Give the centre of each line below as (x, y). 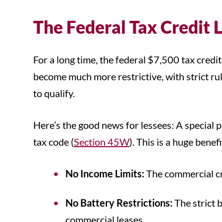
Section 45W (102, 142)
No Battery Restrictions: (119, 203)
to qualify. (55, 93)
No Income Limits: (105, 174)
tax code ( (54, 142)
